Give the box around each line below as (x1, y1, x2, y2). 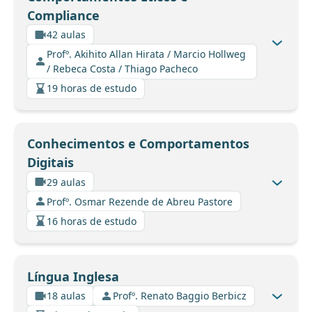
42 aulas (47, 28, 86, 42)
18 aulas (47, 289, 86, 303)
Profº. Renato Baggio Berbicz (113, 289, 247, 303)
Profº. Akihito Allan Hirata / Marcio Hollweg (47, 47, 246, 61)
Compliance (26, 6, 100, 24)
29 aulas (47, 175, 86, 189)
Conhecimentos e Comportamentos (26, 135, 249, 153)
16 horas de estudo (47, 214, 136, 228)
